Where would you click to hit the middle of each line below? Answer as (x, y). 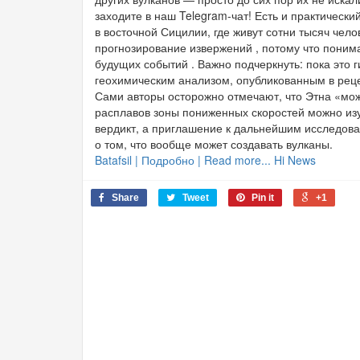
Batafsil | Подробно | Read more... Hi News (205, 160)
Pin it (263, 198)
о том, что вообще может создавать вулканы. (214, 144)
